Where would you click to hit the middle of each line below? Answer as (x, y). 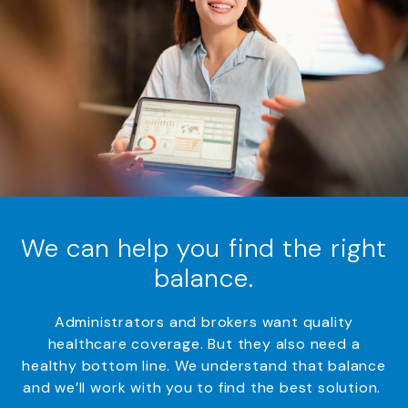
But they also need (280, 344)
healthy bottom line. (98, 366)
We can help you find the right (204, 248)
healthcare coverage (124, 344)
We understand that (252, 366)
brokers (232, 322)
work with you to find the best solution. (238, 388)
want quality (308, 322)
